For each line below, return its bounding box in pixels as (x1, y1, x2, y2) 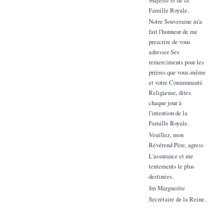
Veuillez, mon (148, 130, 184, 139)
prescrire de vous (148, 37, 190, 46)
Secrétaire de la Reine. (148, 195, 206, 204)
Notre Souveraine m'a (148, 17, 202, 26)
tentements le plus (148, 162, 194, 171)
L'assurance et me (148, 152, 193, 161)
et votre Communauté (148, 78, 202, 87)
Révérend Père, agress (148, 140, 203, 149)
